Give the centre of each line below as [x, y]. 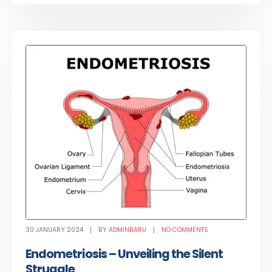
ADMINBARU [128, 229]
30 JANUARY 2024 [55, 229]
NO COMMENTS [185, 229]
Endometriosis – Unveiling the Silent [124, 254]
